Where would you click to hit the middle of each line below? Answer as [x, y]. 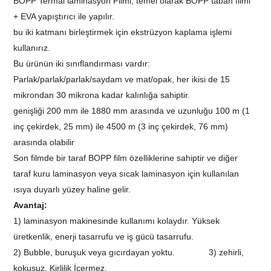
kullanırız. [32, 47]
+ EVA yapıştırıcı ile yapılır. [64, 16]
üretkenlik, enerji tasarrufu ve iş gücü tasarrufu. [104, 236]
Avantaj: [31, 205]
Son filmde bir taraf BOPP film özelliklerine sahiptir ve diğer [126, 158]
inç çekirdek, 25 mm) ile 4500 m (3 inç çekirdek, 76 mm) [121, 126]
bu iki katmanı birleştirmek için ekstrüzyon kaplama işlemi [123, 32]
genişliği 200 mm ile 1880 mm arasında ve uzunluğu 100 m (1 [132, 110]
